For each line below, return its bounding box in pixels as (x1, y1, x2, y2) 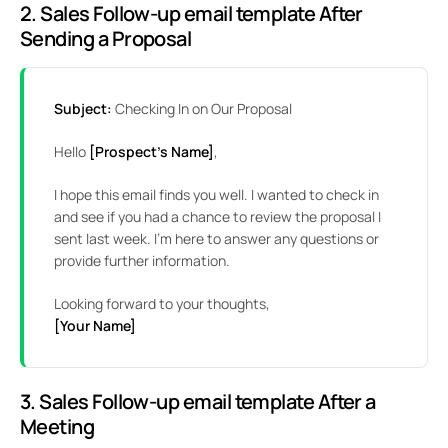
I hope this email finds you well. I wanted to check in (54, 185, 379, 205)
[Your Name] (54, 316, 136, 336)
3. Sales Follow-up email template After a (20, 388, 376, 416)
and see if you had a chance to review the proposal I (54, 207, 381, 227)
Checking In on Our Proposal (112, 99, 292, 119)
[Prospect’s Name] (86, 142, 214, 162)
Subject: (54, 99, 112, 119)
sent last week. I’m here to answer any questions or (54, 229, 379, 249)
